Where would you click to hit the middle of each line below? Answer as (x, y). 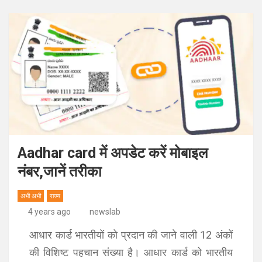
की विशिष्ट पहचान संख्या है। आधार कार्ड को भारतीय (131, 252)
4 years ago (49, 212)
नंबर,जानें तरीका (60, 172)
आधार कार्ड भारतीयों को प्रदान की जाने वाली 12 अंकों (131, 235)
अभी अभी (31, 196)
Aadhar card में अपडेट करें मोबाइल (113, 153)
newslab (105, 212)
